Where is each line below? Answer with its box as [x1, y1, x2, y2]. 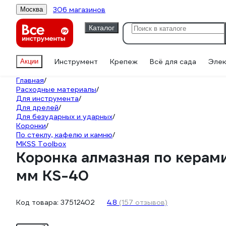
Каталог [89, 23, 115, 32]
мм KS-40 [16, 166, 89, 185]
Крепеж [110, 57, 138, 66]
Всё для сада [150, 57, 196, 66]
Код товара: [16, 197, 61, 207]
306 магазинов [53, 5, 105, 14]
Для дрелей [16, 103, 59, 112]
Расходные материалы [16, 85, 96, 94]
